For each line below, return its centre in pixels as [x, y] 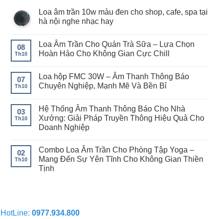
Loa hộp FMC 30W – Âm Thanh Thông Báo [114, 76]
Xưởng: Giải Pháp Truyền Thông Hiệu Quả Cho [121, 118]
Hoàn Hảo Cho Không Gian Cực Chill [104, 53]
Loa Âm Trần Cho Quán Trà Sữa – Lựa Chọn [117, 44]
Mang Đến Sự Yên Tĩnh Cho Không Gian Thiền [121, 159]
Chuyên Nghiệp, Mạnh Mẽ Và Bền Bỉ [103, 86]
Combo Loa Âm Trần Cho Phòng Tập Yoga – [116, 150]
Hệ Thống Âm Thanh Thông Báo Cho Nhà [112, 109]
